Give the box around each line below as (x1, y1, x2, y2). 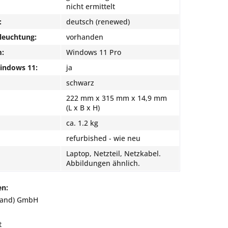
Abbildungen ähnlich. (66, 158, 140, 168)
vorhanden (66, 32, 103, 42)
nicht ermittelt (66, 2, 115, 11)
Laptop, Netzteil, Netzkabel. (66, 149, 161, 158)
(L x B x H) (66, 103, 100, 112)
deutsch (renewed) (66, 17, 130, 26)
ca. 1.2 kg (66, 118, 98, 128)
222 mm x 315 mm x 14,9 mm (66, 93, 167, 103)
